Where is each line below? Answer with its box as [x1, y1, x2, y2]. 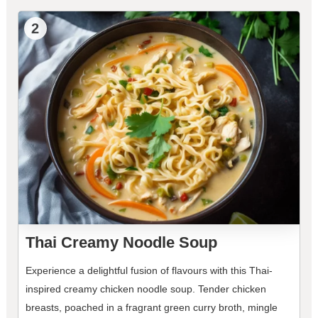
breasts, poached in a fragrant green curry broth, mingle [25, 302, 278, 314]
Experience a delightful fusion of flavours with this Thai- [25, 265, 273, 277]
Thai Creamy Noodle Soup [25, 234, 217, 252]
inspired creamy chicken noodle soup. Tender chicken [25, 283, 266, 295]
